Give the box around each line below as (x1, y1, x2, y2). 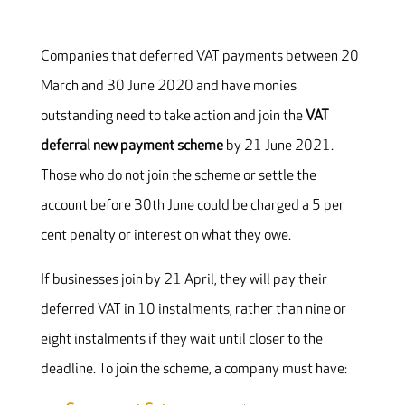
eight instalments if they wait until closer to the (40, 331, 323, 349)
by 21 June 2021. (222, 137, 336, 155)
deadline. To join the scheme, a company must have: (40, 361, 347, 379)
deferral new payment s (40, 137, 184, 155)
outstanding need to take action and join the (40, 108, 306, 126)
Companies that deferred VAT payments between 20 (40, 48, 359, 66)
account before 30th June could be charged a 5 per (40, 197, 344, 215)
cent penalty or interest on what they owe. (40, 227, 291, 245)
